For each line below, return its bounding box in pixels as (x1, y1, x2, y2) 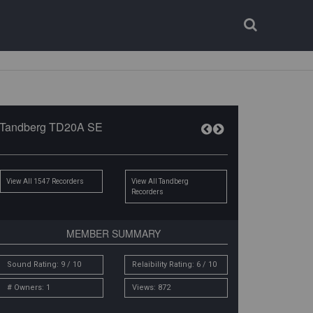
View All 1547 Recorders (6, 177, 87, 185)
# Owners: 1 (7, 283, 51, 292)
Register (205, 29, 245, 41)
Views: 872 (131, 283, 170, 292)
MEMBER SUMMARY (66, 226, 161, 240)
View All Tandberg (131, 177, 189, 185)
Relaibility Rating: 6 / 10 (131, 260, 217, 269)
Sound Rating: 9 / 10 (7, 260, 82, 269)
